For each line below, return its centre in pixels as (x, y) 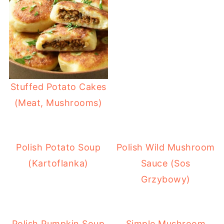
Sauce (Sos (165, 163)
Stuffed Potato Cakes (58, 87)
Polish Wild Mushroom (165, 147)
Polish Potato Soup (58, 147)
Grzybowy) (166, 179)
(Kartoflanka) (58, 163)
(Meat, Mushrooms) (58, 103)
